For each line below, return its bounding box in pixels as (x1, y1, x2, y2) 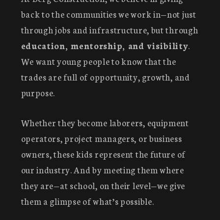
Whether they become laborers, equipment (21, 116, 189, 129)
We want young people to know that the (21, 55, 176, 68)
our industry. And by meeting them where (21, 163, 184, 176)
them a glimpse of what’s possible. (21, 194, 154, 207)
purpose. (21, 86, 55, 99)
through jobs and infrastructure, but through (21, 24, 198, 36)
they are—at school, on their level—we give (21, 179, 185, 192)
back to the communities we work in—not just (21, 8, 196, 21)
